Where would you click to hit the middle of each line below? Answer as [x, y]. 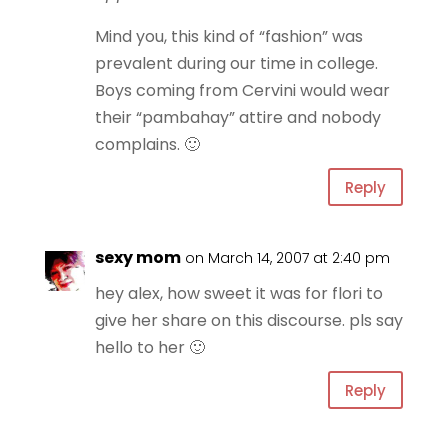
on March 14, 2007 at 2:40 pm [287, 258]
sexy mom [137, 257]
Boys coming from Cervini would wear [242, 90]
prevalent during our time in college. [236, 63]
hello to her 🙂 [149, 347]
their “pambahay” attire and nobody [237, 117]
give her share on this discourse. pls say [248, 320]
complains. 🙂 [147, 144]
